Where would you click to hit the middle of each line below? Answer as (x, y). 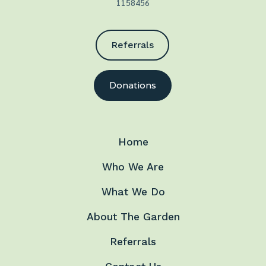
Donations (132, 85)
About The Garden (133, 217)
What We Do (133, 192)
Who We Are (133, 167)
